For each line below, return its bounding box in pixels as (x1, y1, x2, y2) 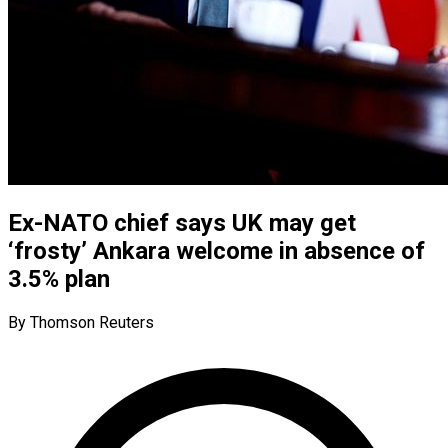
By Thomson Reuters (8, 312, 154, 332)
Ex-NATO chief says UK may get (8, 208, 356, 237)
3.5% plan (8, 264, 110, 293)
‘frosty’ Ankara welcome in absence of (8, 236, 425, 265)
